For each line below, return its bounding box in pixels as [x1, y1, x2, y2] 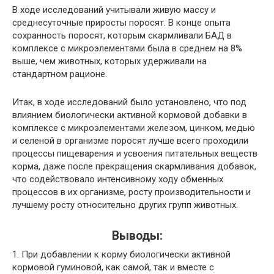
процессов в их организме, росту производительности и [12, 186, 251, 198]
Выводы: [111, 229, 163, 243]
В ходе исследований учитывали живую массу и [12, 4, 216, 15]
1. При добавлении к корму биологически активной [12, 248, 231, 260]
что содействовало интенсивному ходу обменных [12, 173, 223, 185]
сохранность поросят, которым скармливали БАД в [12, 29, 232, 41]
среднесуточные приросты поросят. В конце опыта [12, 17, 231, 28]
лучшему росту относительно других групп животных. [12, 199, 238, 210]
